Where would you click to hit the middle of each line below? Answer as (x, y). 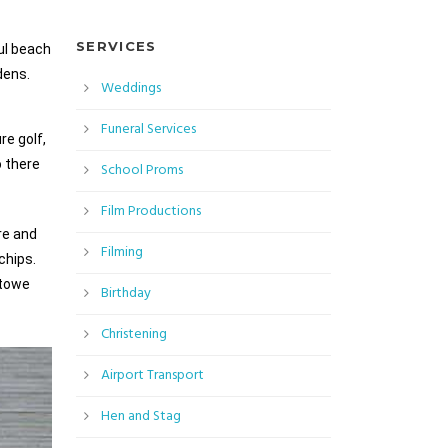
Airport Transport (152, 376)
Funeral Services (148, 130)
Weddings (131, 89)
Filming (122, 253)
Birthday (126, 294)
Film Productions (151, 212)
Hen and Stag (141, 417)
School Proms (142, 171)
